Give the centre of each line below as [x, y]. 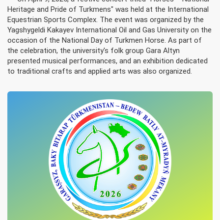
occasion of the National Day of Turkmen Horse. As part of [105, 40]
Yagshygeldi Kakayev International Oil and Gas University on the [110, 30]
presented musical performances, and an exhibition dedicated [108, 61]
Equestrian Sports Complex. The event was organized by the [106, 20]
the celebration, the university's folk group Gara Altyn [94, 51]
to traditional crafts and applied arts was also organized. [100, 71]
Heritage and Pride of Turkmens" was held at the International [108, 9]
